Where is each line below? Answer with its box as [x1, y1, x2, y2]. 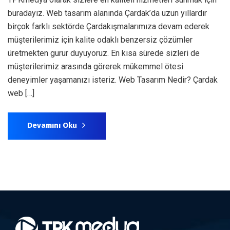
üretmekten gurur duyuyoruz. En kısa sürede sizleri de [8, 48, 200, 58]
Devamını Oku [27, 120, 77, 130]
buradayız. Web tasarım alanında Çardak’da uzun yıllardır [8, 8, 207, 18]
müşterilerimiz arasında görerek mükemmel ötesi [8, 61, 183, 71]
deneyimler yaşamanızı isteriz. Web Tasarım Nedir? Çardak [8, 74, 218, 85]
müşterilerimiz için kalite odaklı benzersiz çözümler [8, 34, 193, 45]
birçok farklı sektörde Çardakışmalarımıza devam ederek [8, 21, 209, 31]
